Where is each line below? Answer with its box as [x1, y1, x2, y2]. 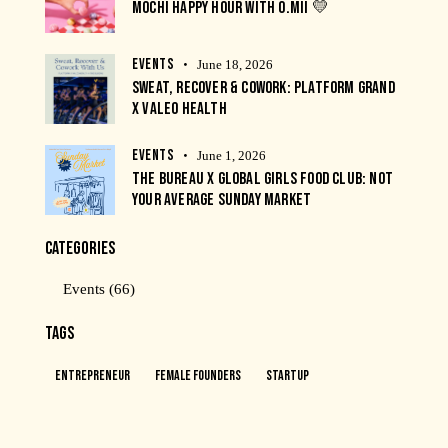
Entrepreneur [55, 366, 130, 384]
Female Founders [155, 366, 241, 384]
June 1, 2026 [197, 148, 266, 164]
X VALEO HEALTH [132, 99, 227, 120]
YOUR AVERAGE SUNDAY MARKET [132, 190, 312, 211]
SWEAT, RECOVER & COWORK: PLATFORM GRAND [132, 78, 395, 99]
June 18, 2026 [197, 57, 273, 73]
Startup [266, 366, 309, 384]
